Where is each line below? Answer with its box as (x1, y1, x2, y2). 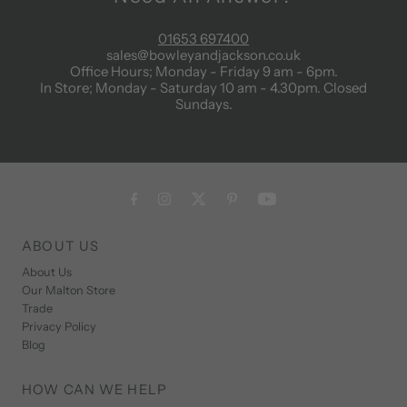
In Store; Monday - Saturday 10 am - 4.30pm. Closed (40, 78, 367, 96)
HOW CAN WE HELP (22, 381, 167, 398)
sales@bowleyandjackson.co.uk (106, 45, 301, 64)
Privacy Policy (22, 319, 97, 333)
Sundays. (174, 94, 233, 113)
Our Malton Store (22, 283, 116, 297)
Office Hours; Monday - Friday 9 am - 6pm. (69, 62, 338, 80)
